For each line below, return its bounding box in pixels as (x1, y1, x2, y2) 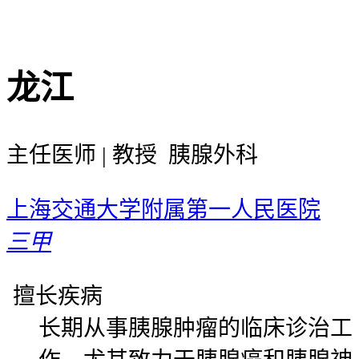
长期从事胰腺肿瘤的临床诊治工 (38, 315, 353, 341)
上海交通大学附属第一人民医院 (6, 196, 321, 222)
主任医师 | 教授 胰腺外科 (6, 142, 258, 167)
